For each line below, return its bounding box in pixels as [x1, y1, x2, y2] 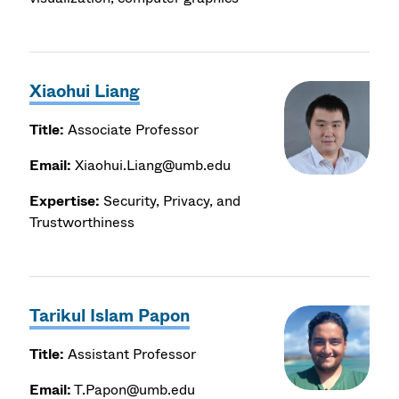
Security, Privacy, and [103, 190, 241, 211]
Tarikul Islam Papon [29, 303, 191, 328]
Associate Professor [64, 118, 199, 140]
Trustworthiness [29, 211, 135, 232]
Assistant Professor [64, 343, 197, 364]
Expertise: [29, 190, 101, 211]
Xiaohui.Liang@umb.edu [71, 154, 232, 175]
